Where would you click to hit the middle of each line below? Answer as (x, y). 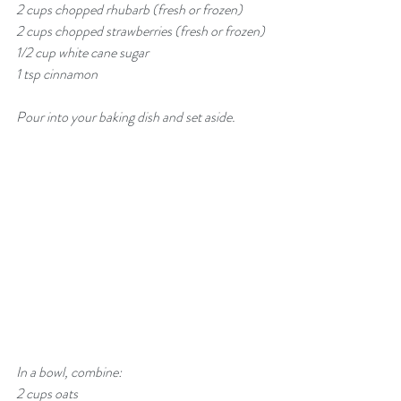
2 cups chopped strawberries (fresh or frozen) (141, 31)
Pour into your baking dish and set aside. (127, 117)
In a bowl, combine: (69, 372)
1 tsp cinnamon (57, 74)
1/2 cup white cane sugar (82, 52)
